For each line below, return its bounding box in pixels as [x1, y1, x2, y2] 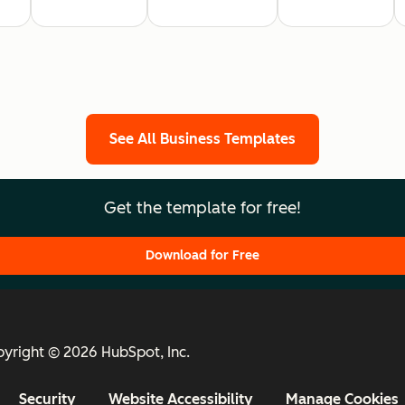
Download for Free [146, 247, 259, 263]
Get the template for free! [104, 197, 301, 218]
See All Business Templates [109, 129, 296, 147]
